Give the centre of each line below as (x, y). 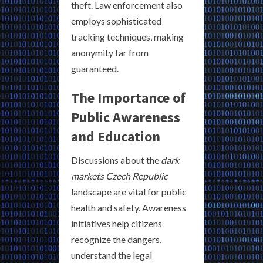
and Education (116, 137)
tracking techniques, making (127, 37)
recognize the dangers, (116, 240)
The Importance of (128, 98)
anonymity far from (110, 53)
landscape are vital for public (129, 192)
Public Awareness (126, 117)
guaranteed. (95, 69)
